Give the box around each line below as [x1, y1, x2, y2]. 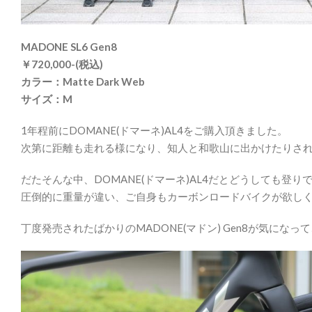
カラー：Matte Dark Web [21, 75, 145, 88]
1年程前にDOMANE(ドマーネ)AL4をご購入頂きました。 [21, 123, 288, 136]
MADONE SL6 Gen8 [21, 40, 117, 53]
